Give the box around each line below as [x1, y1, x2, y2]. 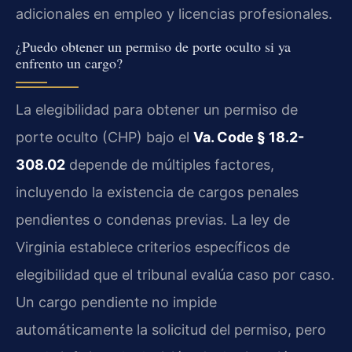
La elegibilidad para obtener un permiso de [16, 101, 298, 119]
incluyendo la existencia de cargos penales [16, 184, 299, 201]
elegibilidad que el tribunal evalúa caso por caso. [16, 266, 335, 284]
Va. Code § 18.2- [193, 129, 304, 146]
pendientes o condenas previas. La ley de [16, 211, 290, 229]
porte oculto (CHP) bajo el [16, 129, 193, 146]
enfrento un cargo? [16, 53, 123, 73]
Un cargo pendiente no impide [16, 294, 217, 311]
